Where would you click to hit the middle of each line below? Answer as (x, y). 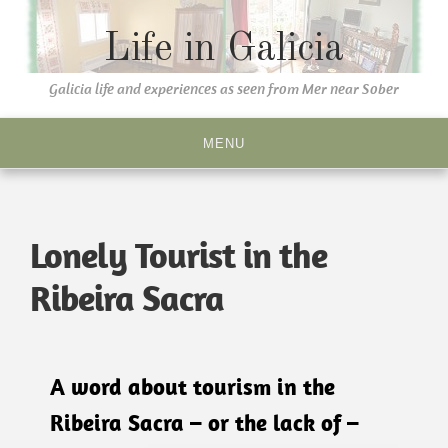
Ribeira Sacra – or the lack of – (204, 422)
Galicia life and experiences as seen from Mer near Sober (223, 88)
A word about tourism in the (192, 386)
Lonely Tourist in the (178, 254)
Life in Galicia (224, 50)
